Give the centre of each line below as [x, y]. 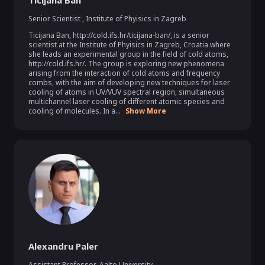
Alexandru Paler [63, 246]
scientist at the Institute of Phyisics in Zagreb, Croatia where [130, 45]
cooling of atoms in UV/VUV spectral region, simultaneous [127, 92]
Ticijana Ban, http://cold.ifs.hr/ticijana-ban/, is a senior [119, 35]
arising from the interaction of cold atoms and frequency [124, 73]
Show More [146, 111]
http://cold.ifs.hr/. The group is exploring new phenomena [126, 64]
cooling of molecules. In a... [75, 111]
